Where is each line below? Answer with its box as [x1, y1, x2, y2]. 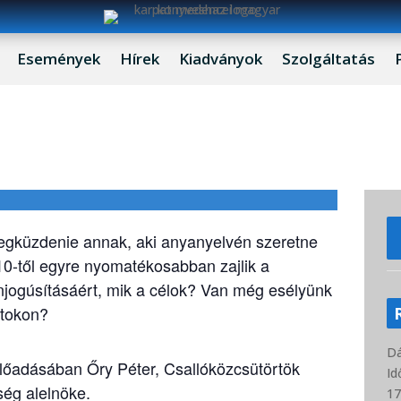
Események [16, 48, 100, 69]
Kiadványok [178, 48, 262, 69]
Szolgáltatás [281, 48, 375, 69]
